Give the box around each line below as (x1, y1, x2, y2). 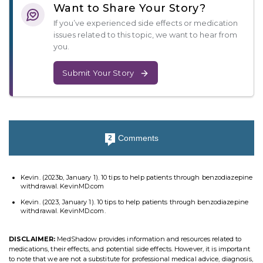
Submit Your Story (62, 68, 134, 78)
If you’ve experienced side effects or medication (53, 18, 238, 28)
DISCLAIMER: (9, 235, 56, 244)
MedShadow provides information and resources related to (55, 235, 242, 244)
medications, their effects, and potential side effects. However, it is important (9, 245, 250, 254)
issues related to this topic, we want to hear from (53, 30, 237, 40)
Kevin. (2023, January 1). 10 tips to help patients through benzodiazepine (21, 198, 249, 207)
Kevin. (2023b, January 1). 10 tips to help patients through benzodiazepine (21, 173, 253, 182)
